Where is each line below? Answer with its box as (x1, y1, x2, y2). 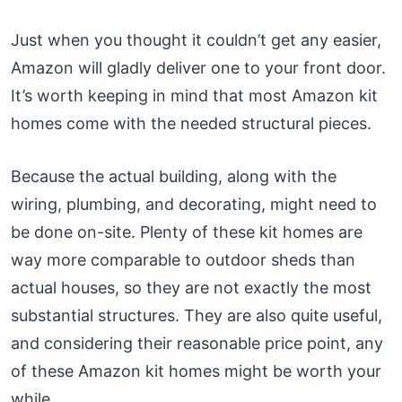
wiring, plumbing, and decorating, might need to (11, 194, 377, 214)
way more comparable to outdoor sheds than (11, 249, 355, 269)
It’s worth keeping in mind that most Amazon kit (11, 85, 378, 105)
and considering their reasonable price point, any (11, 333, 383, 353)
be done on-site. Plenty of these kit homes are (11, 222, 363, 241)
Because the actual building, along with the (11, 166, 336, 186)
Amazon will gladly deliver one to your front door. (11, 57, 386, 77)
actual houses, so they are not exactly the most (11, 277, 371, 297)
